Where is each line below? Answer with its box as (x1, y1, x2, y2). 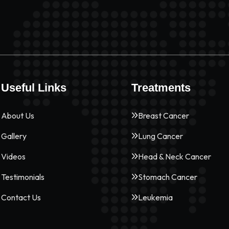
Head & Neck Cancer (138, 151, 211, 162)
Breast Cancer (138, 110, 189, 121)
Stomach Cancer (138, 172, 197, 182)
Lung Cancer (138, 131, 183, 141)
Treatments (131, 81, 191, 94)
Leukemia (138, 192, 173, 202)
